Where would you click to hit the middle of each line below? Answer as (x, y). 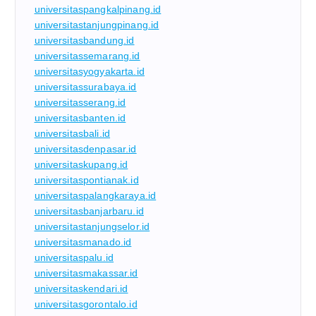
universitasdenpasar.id (85, 149)
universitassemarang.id (87, 56)
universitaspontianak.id (86, 180)
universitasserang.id (80, 103)
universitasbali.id (72, 134)
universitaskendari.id (81, 289)
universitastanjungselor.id (92, 227)
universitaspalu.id (74, 258)
